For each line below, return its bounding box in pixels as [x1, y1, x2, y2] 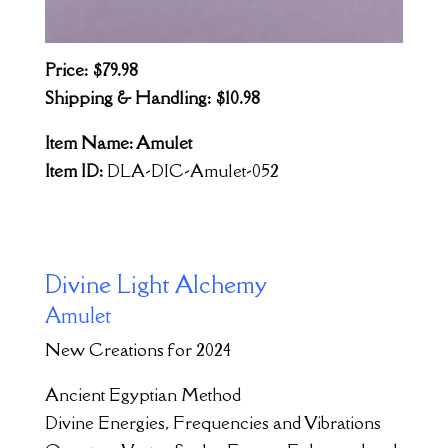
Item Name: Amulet [44, 131, 192, 155]
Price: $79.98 [44, 58, 138, 82]
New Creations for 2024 [44, 338, 231, 362]
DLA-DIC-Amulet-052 [106, 159, 279, 183]
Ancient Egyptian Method [44, 383, 241, 407]
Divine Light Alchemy [44, 268, 267, 301]
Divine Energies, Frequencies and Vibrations [44, 411, 381, 435]
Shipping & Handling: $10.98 [44, 86, 260, 110]
